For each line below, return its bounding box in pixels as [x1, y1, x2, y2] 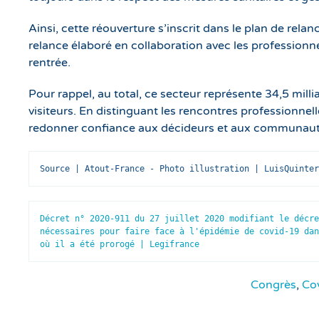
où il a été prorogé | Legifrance [40, 239, 199, 249]
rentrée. [28, 55, 70, 70]
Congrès [251, 277, 296, 292]
